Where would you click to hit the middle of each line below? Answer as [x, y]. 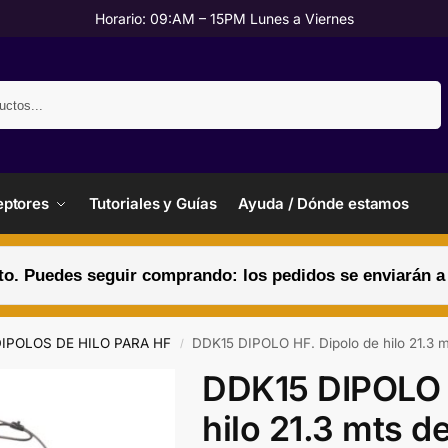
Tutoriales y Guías [152, 203]
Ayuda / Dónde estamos [324, 203]
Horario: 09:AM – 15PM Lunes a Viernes [224, 18]
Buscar [415, 89]
